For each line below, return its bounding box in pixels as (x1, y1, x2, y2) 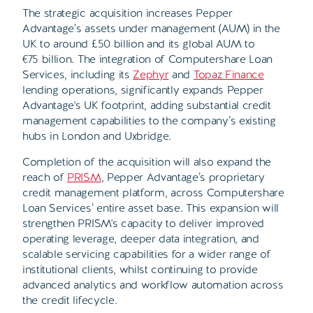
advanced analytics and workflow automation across (22, 277, 284, 293)
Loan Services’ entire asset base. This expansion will (22, 201, 279, 216)
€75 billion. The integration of (22, 52, 166, 67)
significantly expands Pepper (120, 82, 263, 98)
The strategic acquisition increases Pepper (22, 6, 233, 21)
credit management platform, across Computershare (22, 185, 284, 201)
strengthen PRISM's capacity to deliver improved (22, 216, 264, 231)
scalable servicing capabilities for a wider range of (22, 247, 271, 262)
